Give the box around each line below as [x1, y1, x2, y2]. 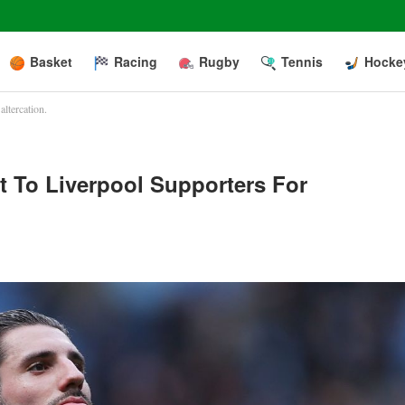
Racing [114, 52, 157, 71]
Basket [30, 52, 72, 71]
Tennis [281, 52, 323, 71]
